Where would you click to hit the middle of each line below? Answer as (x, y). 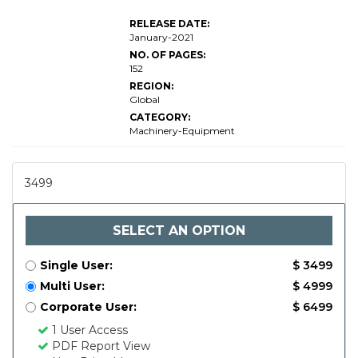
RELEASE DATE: (169, 24)
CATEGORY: (160, 117)
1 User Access (88, 330)
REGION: (151, 86)
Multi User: (72, 286)
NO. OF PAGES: (167, 55)
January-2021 (161, 37)
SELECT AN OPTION (179, 231)
